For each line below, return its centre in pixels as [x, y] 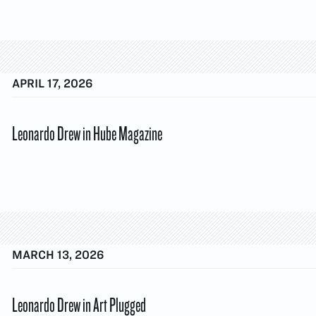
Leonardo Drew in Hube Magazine [87, 132]
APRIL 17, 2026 [53, 84]
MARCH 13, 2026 [58, 255]
